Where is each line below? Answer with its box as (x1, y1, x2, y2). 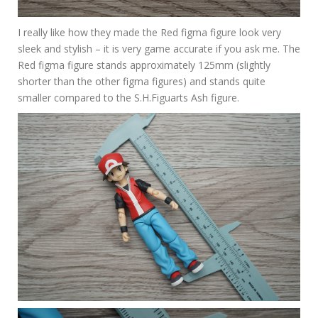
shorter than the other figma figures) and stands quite (18, 74, 265, 88)
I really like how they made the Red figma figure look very (18, 25, 281, 39)
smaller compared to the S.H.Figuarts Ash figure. (18, 90, 239, 104)
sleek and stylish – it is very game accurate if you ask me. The (18, 41, 300, 55)
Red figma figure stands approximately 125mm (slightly (18, 57, 270, 72)
